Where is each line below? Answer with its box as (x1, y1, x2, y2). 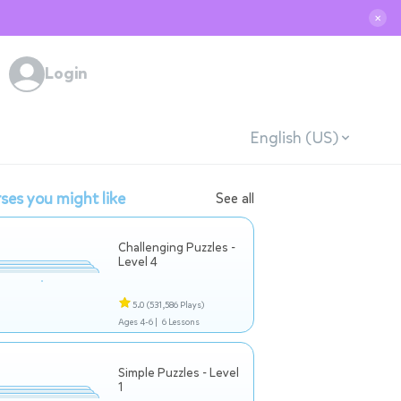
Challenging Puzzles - (118, 239, 235, 256)
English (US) (249, 126, 338, 149)
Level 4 (118, 253, 158, 270)
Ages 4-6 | (118, 316, 158, 328)
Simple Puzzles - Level (118, 364, 239, 381)
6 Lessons (161, 316, 200, 328)
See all (216, 189, 254, 208)
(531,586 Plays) (147, 299, 204, 311)
